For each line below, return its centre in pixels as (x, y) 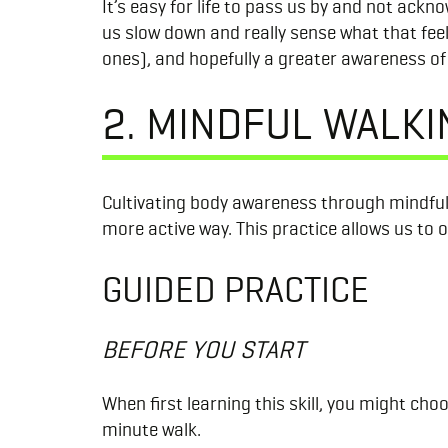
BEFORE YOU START (203, 349)
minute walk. (153, 430)
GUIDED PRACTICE (235, 290)
